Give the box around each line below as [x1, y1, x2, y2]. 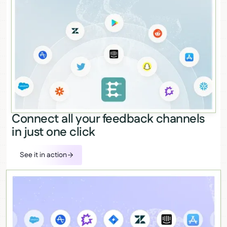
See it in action [20, 150, 67, 161]
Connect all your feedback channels [12, 110, 205, 128]
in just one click [12, 124, 95, 141]
